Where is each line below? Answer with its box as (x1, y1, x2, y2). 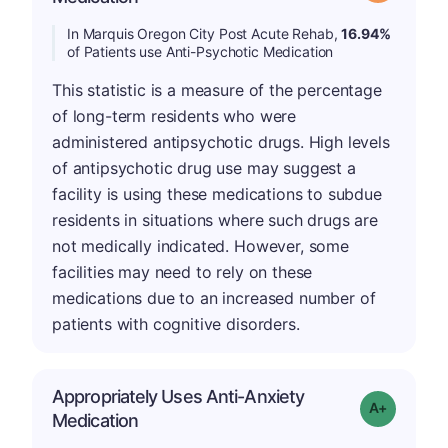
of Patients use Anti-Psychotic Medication (67, 42, 334, 60)
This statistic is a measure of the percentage (52, 79, 382, 100)
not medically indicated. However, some (52, 235, 349, 256)
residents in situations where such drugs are (52, 209, 378, 230)
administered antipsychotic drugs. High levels (52, 131, 390, 152)
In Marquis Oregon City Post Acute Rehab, (67, 24, 342, 42)
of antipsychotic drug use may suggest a (52, 157, 356, 178)
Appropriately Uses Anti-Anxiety (52, 385, 305, 407)
